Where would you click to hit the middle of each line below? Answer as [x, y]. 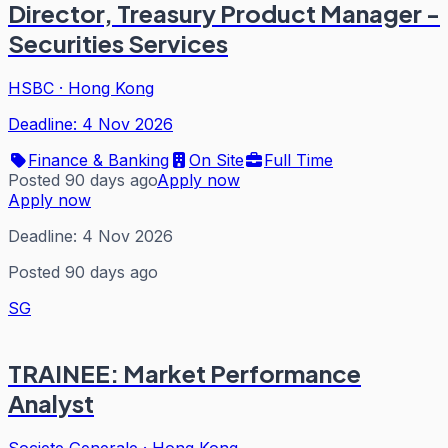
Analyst [51, 402]
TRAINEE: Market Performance [184, 372]
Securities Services [118, 42]
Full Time [298, 159]
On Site [216, 159]
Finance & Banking [98, 159]
